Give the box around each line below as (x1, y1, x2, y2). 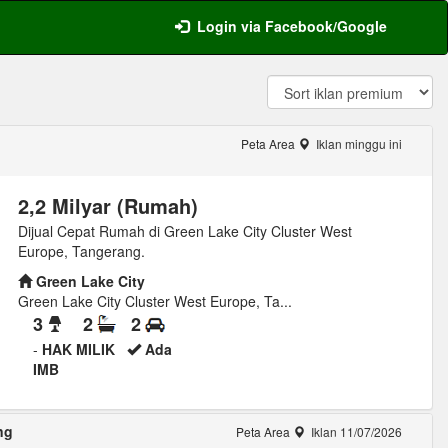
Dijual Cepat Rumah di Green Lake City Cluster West (17, 221, 352, 241)
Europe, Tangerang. (17, 241, 145, 261)
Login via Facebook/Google (197, 16, 387, 36)
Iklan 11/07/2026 (307, 423, 402, 441)
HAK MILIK (41, 339, 115, 360)
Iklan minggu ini (312, 135, 402, 152)
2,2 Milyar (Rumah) (17, 191, 198, 220)
